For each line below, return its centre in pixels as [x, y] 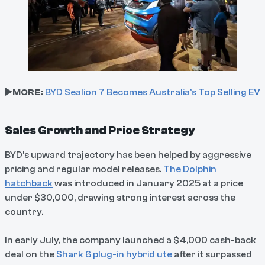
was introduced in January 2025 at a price [148, 183]
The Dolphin [190, 169]
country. [24, 211]
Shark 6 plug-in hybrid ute [114, 254]
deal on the [30, 254]
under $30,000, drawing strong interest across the [120, 197]
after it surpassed [212, 254]
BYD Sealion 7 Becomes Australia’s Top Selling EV [153, 92]
